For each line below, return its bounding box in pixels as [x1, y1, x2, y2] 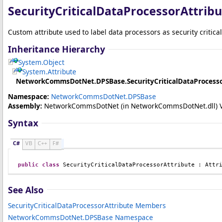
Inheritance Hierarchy [8, 43, 105, 55]
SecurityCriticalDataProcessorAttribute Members [8, 200, 166, 210]
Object [43, 57, 64, 67]
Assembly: [8, 101, 42, 111]
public [18, 161, 39, 168]
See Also [8, 183, 44, 196]
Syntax [8, 117, 38, 129]
